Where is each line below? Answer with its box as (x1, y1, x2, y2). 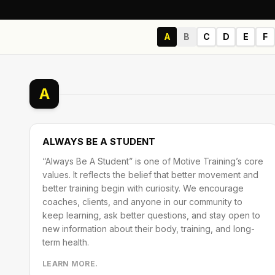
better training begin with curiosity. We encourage (42, 183, 244, 193)
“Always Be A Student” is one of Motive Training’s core (42, 156, 263, 166)
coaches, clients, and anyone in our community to (42, 196, 242, 207)
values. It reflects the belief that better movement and (42, 169, 258, 180)
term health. (42, 237, 89, 247)
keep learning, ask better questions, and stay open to (42, 210, 260, 220)
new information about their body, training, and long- (42, 223, 255, 234)
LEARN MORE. (42, 259, 98, 268)
